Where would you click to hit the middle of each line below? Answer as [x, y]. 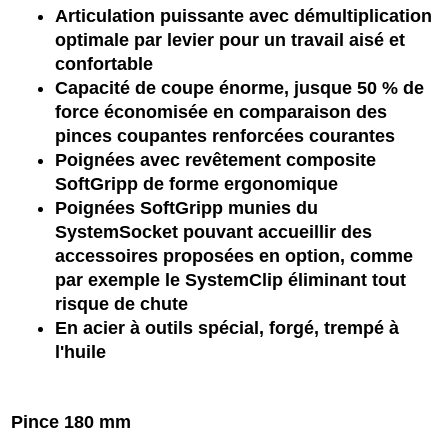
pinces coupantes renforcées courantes [225, 135]
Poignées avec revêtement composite [215, 159]
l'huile [80, 351]
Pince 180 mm [71, 421]
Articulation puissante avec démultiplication [243, 15]
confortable [104, 63]
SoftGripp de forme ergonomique [196, 183]
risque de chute [121, 303]
